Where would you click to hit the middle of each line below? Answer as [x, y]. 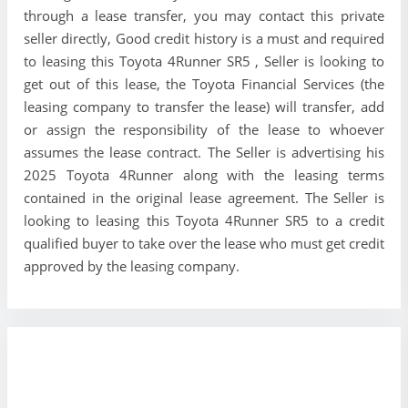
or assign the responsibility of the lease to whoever [204, 130]
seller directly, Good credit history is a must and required [204, 39]
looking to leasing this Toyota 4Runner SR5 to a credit [204, 221]
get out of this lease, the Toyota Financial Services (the [204, 84]
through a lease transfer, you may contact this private [204, 16]
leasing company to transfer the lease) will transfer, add [204, 107]
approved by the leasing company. [132, 266]
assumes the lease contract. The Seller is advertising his [204, 153]
